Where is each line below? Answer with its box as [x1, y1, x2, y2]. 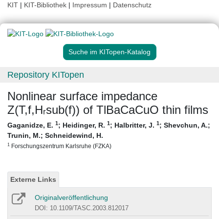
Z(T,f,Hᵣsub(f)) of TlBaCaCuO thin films [7, 103, 208, 117]
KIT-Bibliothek [24, 1, 68, 9]
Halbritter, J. [114, 121, 156, 130]
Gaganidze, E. [7, 121, 55, 130]
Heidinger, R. [63, 121, 107, 130]
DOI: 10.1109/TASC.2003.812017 [35, 204, 129, 212]
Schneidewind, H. [45, 131, 103, 140]
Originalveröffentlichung [35, 194, 108, 202]
